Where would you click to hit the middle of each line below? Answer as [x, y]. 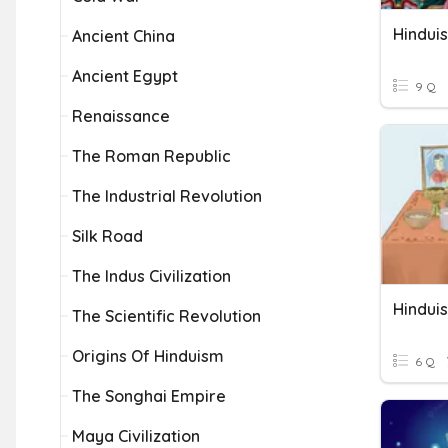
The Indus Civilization [151, 276]
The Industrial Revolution [167, 196]
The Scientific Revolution [166, 316]
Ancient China [123, 36]
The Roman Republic [151, 156]
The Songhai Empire [149, 396]
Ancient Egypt [125, 76]
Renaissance [121, 116]
